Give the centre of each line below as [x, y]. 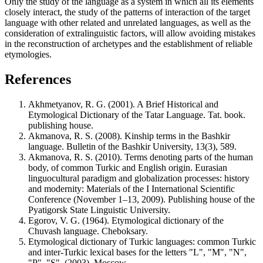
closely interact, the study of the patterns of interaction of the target [127, 12]
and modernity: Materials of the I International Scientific [131, 188]
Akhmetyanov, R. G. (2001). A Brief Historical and [123, 104]
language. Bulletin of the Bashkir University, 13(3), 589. [132, 146]
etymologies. [28, 54]
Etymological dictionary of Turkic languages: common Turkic [142, 241]
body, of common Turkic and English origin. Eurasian [128, 167]
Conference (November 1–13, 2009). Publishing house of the [141, 199]
